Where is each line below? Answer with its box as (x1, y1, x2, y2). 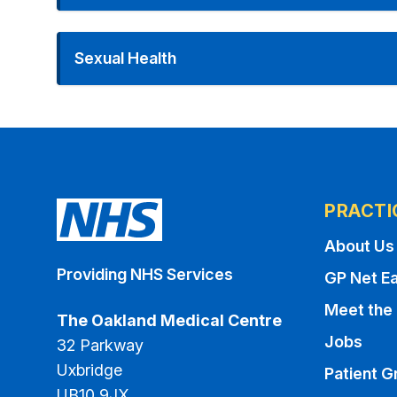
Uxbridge (57, 361, 122, 379)
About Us (324, 237, 394, 255)
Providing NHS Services (57, 265, 233, 284)
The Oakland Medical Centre (57, 311, 282, 330)
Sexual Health (74, 49, 176, 67)
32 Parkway (57, 336, 144, 354)
